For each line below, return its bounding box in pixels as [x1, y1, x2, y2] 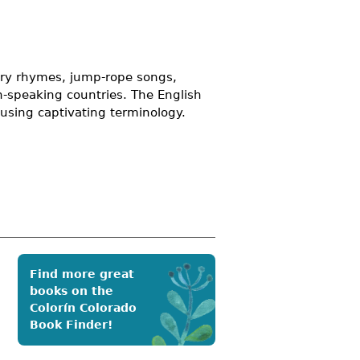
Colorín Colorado [30, 301, 137, 314]
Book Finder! [30, 317, 112, 331]
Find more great [30, 267, 134, 280]
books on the [30, 284, 113, 297]
